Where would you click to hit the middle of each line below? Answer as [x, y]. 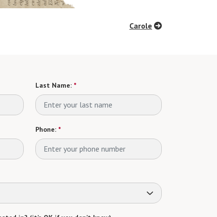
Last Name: [54, 85]
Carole [141, 25]
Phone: [46, 129]
